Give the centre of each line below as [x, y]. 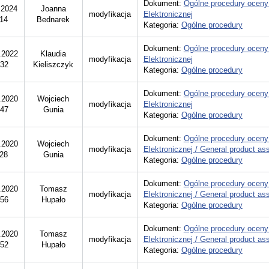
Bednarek [53, 20]
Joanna [53, 9]
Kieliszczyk [53, 65]
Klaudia [53, 54]
